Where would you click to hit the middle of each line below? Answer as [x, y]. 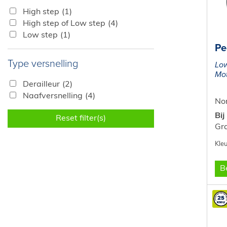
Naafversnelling [53, 96]
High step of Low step [64, 24]
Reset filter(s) [81, 119]
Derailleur [41, 85]
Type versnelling [43, 64]
